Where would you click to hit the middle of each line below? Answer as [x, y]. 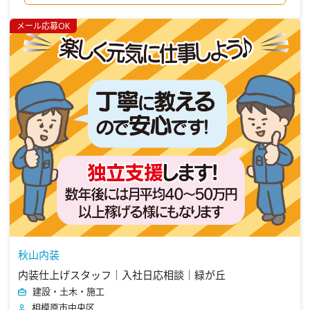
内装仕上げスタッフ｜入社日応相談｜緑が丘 [122, 275]
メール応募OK [43, 26]
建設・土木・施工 [69, 291]
